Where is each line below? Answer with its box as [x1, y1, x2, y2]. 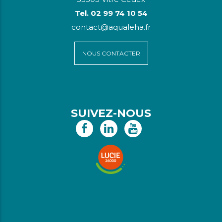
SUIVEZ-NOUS [71, 107, 151, 120]
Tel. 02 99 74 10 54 [74, 8, 148, 18]
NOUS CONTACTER [82, 50, 140, 57]
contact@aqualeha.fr [71, 22, 151, 32]
